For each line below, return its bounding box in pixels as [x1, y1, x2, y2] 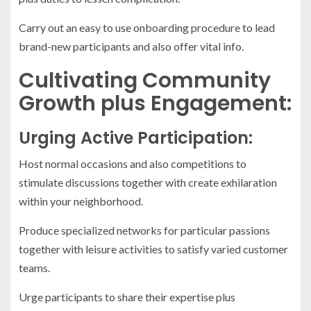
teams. [19, 261, 50, 275]
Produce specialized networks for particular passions [19, 224, 270, 237]
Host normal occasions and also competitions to [19, 157, 246, 171]
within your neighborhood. [19, 194, 143, 208]
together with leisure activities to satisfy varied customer [19, 242, 288, 256]
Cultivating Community [19, 66, 271, 96]
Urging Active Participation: [19, 126, 253, 150]
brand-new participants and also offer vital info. [19, 40, 244, 53]
